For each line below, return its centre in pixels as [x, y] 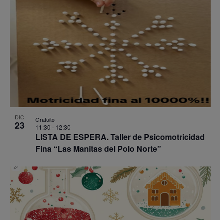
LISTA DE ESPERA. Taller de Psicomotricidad [120, 137]
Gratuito [45, 119]
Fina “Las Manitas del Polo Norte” [98, 148]
